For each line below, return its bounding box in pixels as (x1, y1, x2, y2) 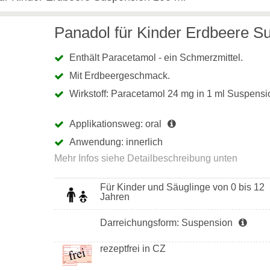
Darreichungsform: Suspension (100, 218, 233, 228)
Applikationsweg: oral (69, 119, 162, 129)
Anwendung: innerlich (69, 137, 163, 147)
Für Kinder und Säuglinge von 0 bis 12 (100, 182, 265, 192)
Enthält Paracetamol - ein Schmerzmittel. (69, 52, 243, 63)
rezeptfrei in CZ (100, 243, 166, 254)
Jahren (100, 192, 130, 202)
